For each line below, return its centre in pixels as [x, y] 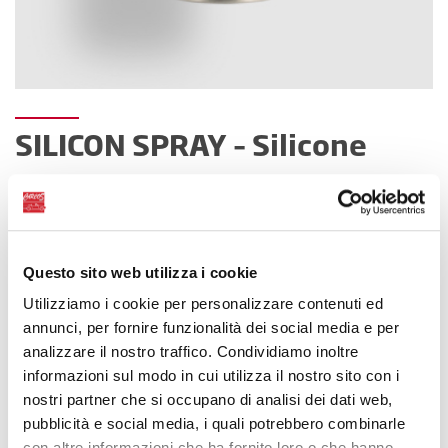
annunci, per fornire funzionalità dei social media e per [211, 328]
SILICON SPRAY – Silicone [191, 143]
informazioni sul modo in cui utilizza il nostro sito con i [211, 376]
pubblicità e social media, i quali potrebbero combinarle [214, 424]
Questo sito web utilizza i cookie [140, 272]
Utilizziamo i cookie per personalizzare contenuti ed [203, 304]
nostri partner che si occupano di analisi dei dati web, [208, 400]
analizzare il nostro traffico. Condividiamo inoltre [191, 352]
